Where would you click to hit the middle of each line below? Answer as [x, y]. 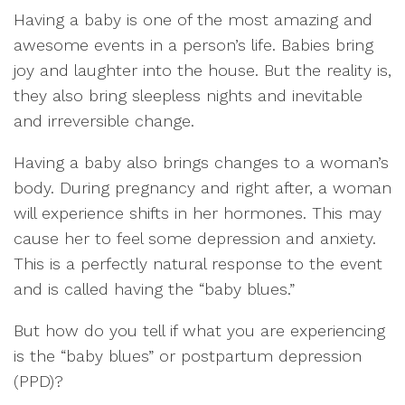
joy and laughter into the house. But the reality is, [202, 70]
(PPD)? [38, 381]
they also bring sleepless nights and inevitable [188, 95]
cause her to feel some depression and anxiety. [195, 238]
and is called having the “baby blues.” [154, 288]
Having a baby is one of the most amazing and [193, 19]
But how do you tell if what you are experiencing [199, 330]
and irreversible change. [104, 120]
